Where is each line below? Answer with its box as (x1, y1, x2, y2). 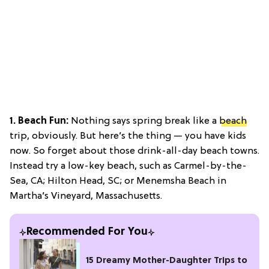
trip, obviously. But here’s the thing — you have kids (10, 130, 246, 142)
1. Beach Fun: (10, 115, 68, 127)
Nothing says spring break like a (68, 115, 219, 127)
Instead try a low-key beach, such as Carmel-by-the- (10, 160, 247, 172)
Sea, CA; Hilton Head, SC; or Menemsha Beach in (10, 175, 226, 187)
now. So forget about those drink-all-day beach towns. (10, 145, 259, 157)
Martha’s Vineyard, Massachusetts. (10, 190, 162, 202)
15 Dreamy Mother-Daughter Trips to (86, 256, 247, 267)
